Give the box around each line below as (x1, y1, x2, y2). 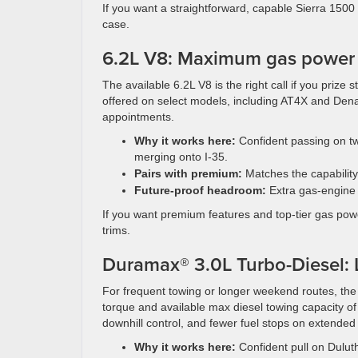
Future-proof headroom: (134, 184, 266, 197)
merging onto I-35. (134, 150, 228, 163)
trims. (102, 224, 130, 237)
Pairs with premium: (134, 167, 242, 180)
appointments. (102, 110, 174, 123)
